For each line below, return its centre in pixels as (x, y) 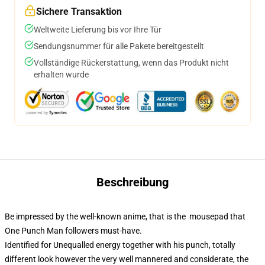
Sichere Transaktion (79, 12)
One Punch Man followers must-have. (73, 231)
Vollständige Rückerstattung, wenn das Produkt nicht (131, 63)
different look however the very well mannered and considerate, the (127, 259)
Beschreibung (132, 182)
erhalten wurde (61, 75)
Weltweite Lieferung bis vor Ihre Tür (98, 30)
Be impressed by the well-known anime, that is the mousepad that (125, 216)
